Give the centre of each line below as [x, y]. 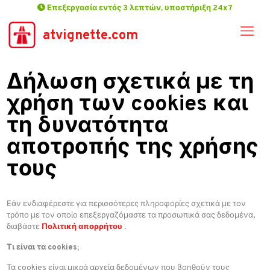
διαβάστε [24, 227]
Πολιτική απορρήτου [82, 227]
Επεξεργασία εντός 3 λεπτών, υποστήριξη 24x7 [140, 8]
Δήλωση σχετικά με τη [130, 83]
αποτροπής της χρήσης [133, 148]
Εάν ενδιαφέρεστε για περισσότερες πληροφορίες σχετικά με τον [127, 204]
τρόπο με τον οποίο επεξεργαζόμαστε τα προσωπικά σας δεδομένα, [131, 216]
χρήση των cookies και [128, 105]
